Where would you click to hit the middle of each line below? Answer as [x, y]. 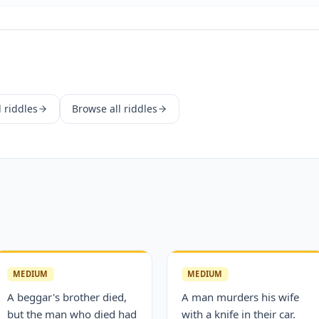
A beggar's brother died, [67, 297]
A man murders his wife [240, 297]
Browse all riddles [115, 109]
